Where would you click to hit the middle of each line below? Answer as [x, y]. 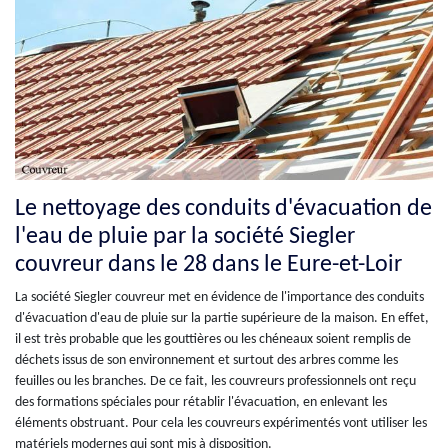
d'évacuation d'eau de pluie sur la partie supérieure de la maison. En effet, [222, 319]
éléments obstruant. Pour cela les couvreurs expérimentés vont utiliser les [221, 424]
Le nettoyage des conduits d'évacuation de [223, 209]
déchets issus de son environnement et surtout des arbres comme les [206, 361]
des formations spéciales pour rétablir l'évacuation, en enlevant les [201, 403]
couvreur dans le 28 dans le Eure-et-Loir [208, 265]
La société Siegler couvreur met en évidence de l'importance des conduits [219, 298]
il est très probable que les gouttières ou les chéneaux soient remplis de [213, 340]
